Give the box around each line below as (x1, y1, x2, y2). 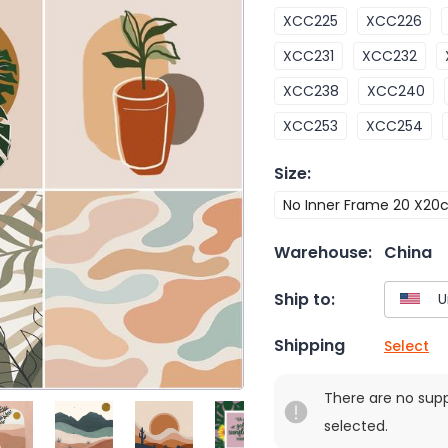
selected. (324, 416, 388, 437)
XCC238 (283, 81, 339, 101)
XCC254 (366, 116, 423, 136)
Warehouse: (274, 241, 372, 264)
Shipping (274, 334, 345, 358)
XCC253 (283, 116, 338, 136)
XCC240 (367, 81, 425, 101)
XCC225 (283, 11, 338, 31)
